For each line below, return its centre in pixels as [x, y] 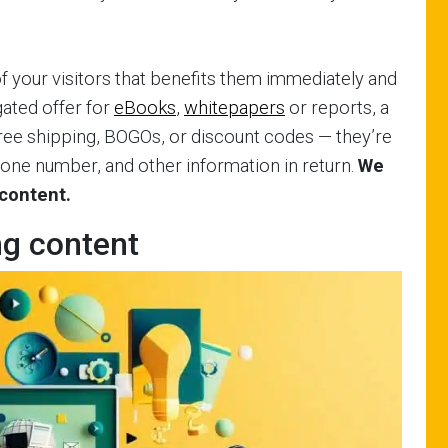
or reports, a [337, 108]
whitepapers [234, 108]
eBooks [145, 108]
